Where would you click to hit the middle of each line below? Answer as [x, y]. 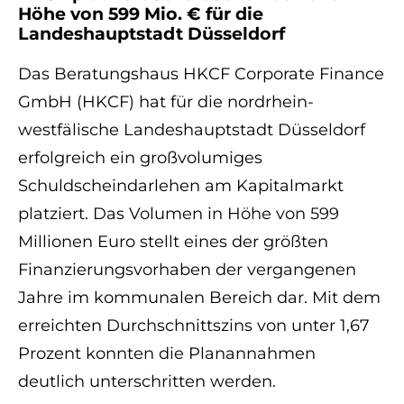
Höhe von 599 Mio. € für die [141, 14]
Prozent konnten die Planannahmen [167, 353]
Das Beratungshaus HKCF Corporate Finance [202, 73]
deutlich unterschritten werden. [147, 381]
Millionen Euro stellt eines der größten [174, 241]
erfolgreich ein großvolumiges [141, 157]
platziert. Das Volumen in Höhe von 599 [179, 213]
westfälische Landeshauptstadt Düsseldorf [192, 129]
